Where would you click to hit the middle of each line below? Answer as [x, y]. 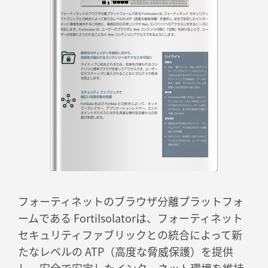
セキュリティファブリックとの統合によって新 [130, 235]
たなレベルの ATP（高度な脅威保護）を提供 [126, 252]
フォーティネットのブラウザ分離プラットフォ [131, 201]
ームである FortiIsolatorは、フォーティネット [130, 218]
